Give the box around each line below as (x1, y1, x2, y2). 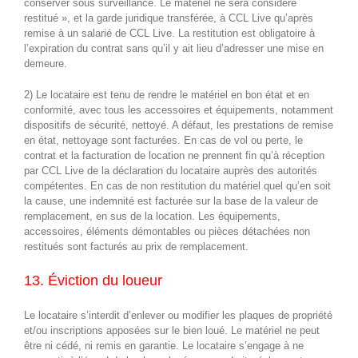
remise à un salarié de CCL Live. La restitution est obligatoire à (24, 26, 315, 39)
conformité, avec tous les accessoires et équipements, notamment (24, 103, 333, 116)
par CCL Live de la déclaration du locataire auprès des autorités (24, 164, 317, 177)
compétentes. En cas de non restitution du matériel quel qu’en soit (24, 179, 331, 192)
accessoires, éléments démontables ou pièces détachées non (24, 225, 310, 237)
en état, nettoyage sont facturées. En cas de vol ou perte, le (24, 133, 303, 146)
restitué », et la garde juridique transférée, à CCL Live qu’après (24, 11, 313, 24)
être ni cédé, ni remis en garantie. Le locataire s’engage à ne (24, 339, 304, 352)
